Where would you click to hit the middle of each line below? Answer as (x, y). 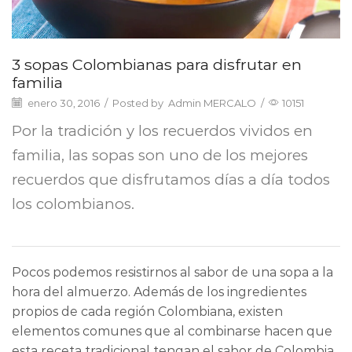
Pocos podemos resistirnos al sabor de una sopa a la (172, 273)
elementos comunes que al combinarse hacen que (172, 332)
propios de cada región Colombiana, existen (147, 312)
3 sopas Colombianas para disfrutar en (157, 64)
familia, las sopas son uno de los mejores (160, 155)
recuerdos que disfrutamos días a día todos (171, 179)
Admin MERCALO (212, 103)
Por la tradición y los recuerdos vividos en (162, 130)
